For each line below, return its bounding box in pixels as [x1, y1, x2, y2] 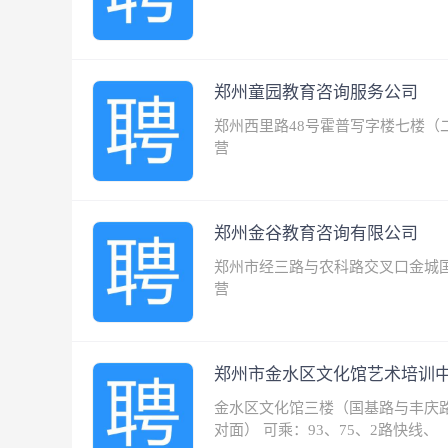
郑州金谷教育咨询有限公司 [214, 224, 422, 243]
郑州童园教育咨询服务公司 [214, 83, 422, 102]
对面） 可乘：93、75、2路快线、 [214, 422, 442, 438]
